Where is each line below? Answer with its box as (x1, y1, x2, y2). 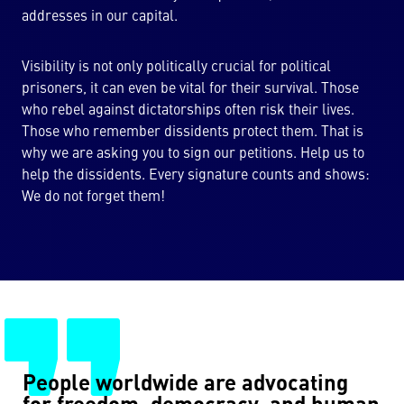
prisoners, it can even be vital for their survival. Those (22, 82, 359, 96)
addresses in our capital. (22, 10, 178, 24)
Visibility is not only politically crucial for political (22, 60, 331, 75)
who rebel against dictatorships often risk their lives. (22, 104, 354, 118)
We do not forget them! (22, 190, 165, 205)
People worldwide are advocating (23, 374, 348, 396)
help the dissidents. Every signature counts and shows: (22, 169, 370, 183)
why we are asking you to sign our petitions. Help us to (22, 147, 364, 161)
